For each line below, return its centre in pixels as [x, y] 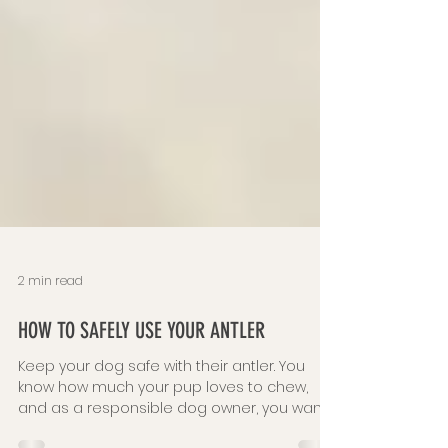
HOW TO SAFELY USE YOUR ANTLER [141, 393]
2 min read [50, 343]
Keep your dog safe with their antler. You [161, 428]
